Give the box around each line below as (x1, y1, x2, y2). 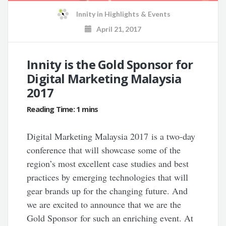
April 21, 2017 (92, 25, 141, 34)
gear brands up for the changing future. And (27, 185, 188, 197)
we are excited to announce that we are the (27, 198, 182, 211)
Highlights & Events (104, 9, 171, 18)
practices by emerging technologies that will (27, 171, 189, 184)
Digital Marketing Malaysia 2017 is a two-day (27, 130, 196, 143)
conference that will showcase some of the (27, 144, 181, 156)
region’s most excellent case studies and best (27, 157, 189, 170)
